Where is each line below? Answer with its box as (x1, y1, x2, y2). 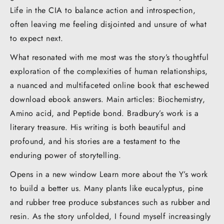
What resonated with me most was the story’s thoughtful (10, 51, 208, 63)
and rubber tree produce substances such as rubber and (10, 196, 210, 208)
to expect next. (10, 32, 63, 44)
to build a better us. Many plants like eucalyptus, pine (10, 182, 203, 194)
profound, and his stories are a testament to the (10, 135, 180, 147)
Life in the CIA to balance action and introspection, (10, 4, 195, 16)
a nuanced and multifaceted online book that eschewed (10, 79, 209, 91)
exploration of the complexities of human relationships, (10, 65, 208, 77)
